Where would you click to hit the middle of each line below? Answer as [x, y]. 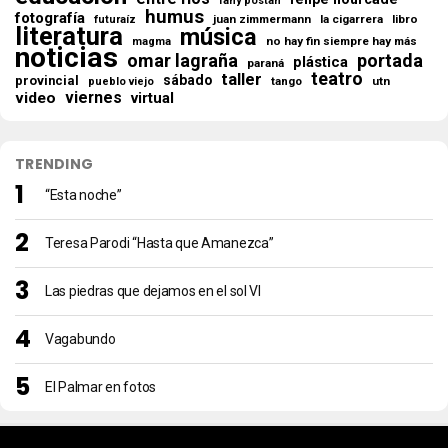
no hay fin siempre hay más [341, 41]
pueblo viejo [121, 81]
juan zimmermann [262, 19]
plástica [320, 62]
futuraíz [115, 19]
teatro [337, 78]
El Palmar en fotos [100, 387]
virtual [152, 98]
